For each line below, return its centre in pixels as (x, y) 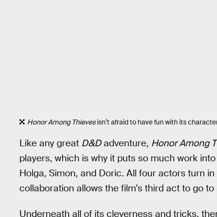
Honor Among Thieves (61, 122)
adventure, (126, 143)
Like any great (50, 143)
